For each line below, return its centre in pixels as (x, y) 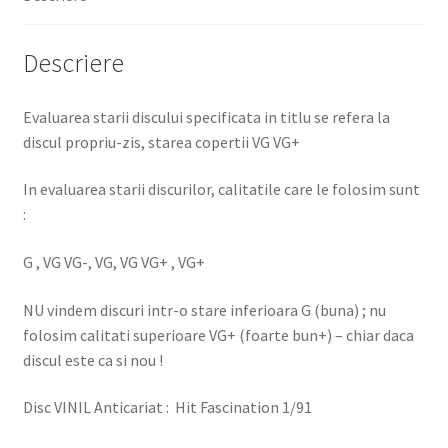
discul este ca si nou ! (92, 359)
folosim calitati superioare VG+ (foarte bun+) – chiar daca (218, 334)
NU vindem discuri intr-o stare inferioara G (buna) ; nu (204, 309)
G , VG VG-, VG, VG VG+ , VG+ (113, 262)
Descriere (73, 62)
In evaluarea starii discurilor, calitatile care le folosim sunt (221, 189)
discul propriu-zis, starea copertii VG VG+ (161, 141)
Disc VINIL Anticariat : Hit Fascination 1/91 (167, 407)
